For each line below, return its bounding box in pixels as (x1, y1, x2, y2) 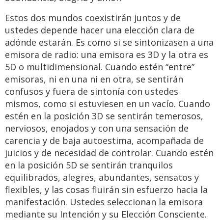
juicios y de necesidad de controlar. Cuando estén (5, 147, 214, 159)
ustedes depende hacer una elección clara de (5, 24, 194, 36)
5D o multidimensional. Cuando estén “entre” (5, 61, 194, 73)
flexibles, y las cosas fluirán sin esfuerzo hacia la (5, 184, 208, 196)
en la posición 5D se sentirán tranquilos (5, 159, 173, 171)
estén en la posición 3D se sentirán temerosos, (5, 110, 203, 122)
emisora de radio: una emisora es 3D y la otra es (5, 49, 208, 61)
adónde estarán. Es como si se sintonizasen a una (5, 36, 214, 49)
